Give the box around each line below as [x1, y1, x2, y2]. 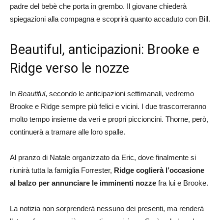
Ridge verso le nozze [10, 60, 129, 76]
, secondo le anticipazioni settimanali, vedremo [45, 89, 194, 98]
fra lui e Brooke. [156, 178, 208, 187]
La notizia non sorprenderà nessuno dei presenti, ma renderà [10, 204, 204, 213]
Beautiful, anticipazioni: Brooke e [10, 41, 199, 57]
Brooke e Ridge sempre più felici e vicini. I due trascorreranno [10, 102, 206, 110]
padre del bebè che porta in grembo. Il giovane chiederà [10, 1, 187, 10]
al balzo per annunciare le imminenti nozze [10, 178, 156, 187]
